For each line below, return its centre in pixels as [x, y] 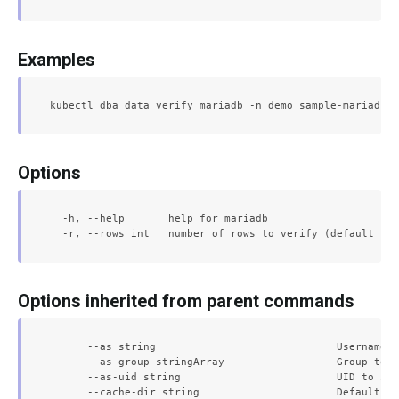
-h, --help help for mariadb [159, 218]
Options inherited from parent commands [186, 301]
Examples [57, 60]
